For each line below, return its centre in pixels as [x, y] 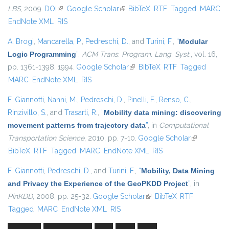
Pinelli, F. [141, 100]
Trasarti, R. [81, 113]
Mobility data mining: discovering [163, 113]
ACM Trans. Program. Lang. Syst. [136, 54]
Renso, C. [175, 100]
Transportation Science [46, 138]
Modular [193, 42]
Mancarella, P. [60, 42]
